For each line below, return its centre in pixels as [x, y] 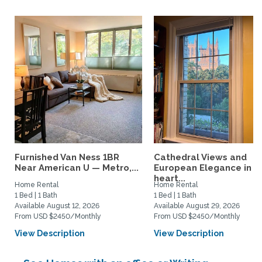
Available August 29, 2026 [197, 206]
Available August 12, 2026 [57, 206]
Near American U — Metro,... [77, 168]
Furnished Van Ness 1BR [67, 157]
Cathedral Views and [200, 157]
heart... [170, 178]
